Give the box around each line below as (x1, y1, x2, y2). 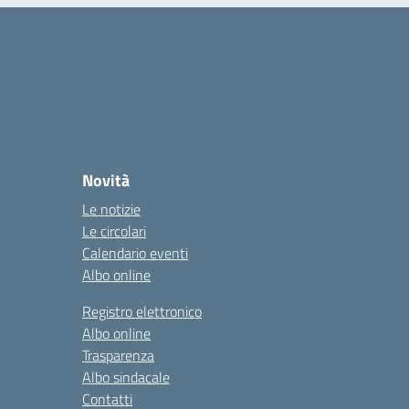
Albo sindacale (82, 366, 170, 388)
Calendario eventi (82, 242, 188, 264)
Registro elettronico (82, 300, 202, 322)
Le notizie (82, 198, 141, 220)
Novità (82, 168, 130, 193)
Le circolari (82, 220, 146, 242)
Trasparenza (82, 344, 154, 366)
